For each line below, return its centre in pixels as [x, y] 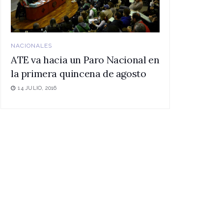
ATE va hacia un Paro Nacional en [85, 60]
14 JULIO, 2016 [37, 88]
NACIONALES [31, 46]
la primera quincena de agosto [79, 74]
